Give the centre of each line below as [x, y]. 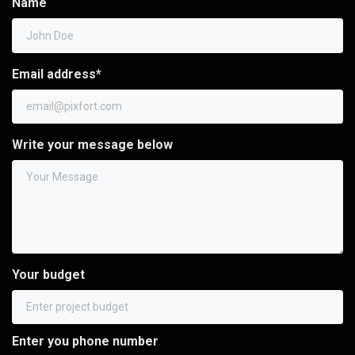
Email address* [57, 74]
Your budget [48, 274]
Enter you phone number [85, 341]
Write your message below [92, 144]
